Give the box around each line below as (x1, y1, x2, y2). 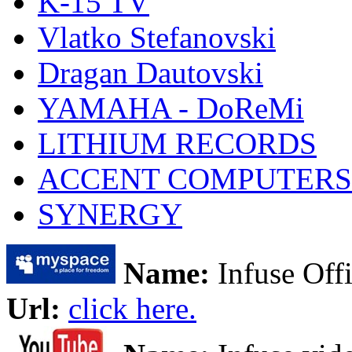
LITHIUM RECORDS (38, 126, 317, 160)
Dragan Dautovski (38, 55, 263, 90)
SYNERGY (38, 196, 182, 231)
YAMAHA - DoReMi (38, 90, 304, 125)
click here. (68, 291, 196, 325)
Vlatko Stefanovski (38, 20, 276, 54)
